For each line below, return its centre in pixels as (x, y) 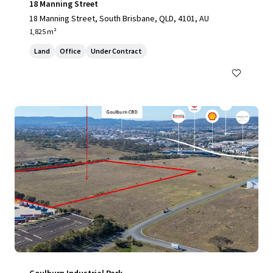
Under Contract (116, 51)
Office (70, 51)
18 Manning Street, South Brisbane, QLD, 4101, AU (119, 18)
